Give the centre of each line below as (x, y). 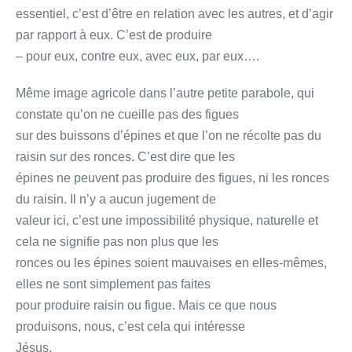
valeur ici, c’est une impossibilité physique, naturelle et (167, 220)
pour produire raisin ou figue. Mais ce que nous (146, 305)
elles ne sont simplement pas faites (113, 284)
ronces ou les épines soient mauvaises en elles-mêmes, (171, 262)
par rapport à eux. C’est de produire (114, 35)
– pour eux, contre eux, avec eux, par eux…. (137, 56)
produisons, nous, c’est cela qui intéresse (130, 326)
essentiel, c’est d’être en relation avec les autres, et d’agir (174, 13)
